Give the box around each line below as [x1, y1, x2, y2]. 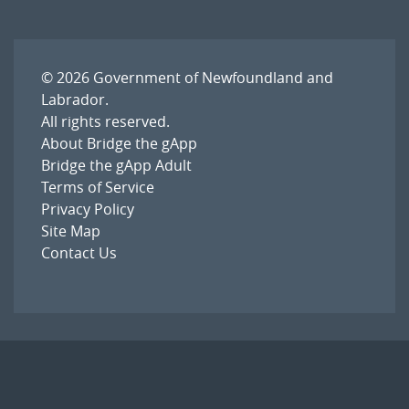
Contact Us [41, 242, 117, 263]
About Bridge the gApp [41, 132, 197, 153]
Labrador [41, 89, 105, 110]
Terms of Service [41, 176, 154, 197]
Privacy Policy [41, 198, 134, 219]
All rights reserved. [41, 110, 170, 131]
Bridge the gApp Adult [41, 154, 192, 175]
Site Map [41, 220, 100, 241]
